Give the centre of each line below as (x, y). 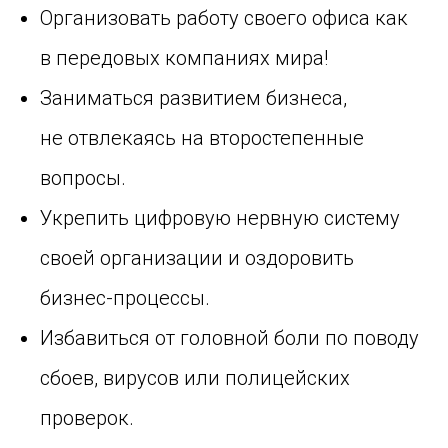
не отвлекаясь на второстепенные (202, 137)
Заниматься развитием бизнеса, (193, 97)
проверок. (87, 417)
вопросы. (83, 177)
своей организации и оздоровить (197, 257)
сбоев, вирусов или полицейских (195, 377)
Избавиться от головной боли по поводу (229, 337)
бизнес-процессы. (125, 297)
